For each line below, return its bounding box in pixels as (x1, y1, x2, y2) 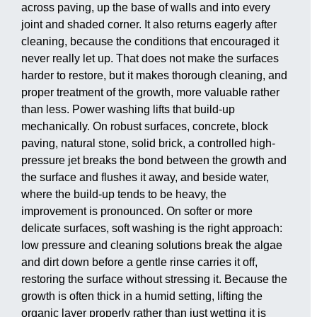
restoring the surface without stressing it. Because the (21, 273, 287, 286)
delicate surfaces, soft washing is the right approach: (21, 222, 282, 235)
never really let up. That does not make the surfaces (21, 52, 279, 65)
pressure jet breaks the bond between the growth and (21, 154, 287, 167)
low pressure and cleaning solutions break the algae (21, 239, 282, 252)
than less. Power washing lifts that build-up (21, 103, 235, 116)
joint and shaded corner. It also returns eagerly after (21, 18, 277, 31)
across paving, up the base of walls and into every (21, 1, 270, 14)
